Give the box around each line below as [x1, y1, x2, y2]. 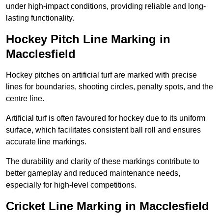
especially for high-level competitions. [6, 181, 137, 190]
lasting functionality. [6, 14, 74, 23]
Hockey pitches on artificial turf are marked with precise [6, 71, 197, 80]
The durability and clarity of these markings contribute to [6, 157, 199, 166]
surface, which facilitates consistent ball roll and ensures [6, 126, 201, 135]
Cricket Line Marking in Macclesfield [6, 199, 209, 213]
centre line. [6, 94, 44, 103]
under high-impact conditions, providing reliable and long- [6, 2, 206, 11]
